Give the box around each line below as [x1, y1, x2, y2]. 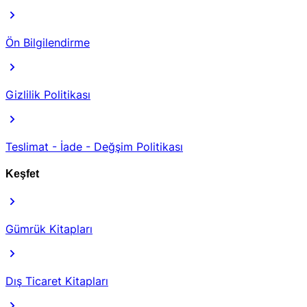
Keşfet [5, 168, 39, 180]
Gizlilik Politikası [5, 87, 90, 101]
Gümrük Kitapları [5, 222, 93, 236]
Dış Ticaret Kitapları [5, 274, 108, 288]
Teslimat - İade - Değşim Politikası [5, 139, 183, 153]
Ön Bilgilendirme [5, 35, 90, 49]
